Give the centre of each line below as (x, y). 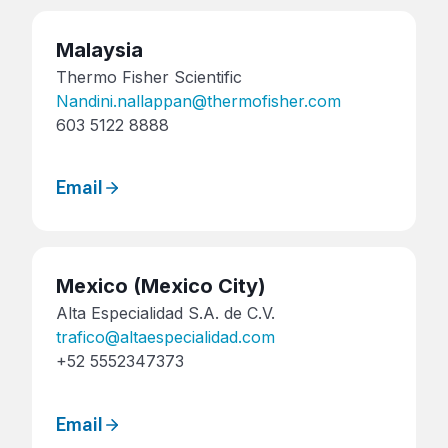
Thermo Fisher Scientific (149, 77)
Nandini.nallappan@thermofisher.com (198, 101)
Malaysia (99, 50)
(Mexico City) (197, 286)
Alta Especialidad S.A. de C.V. (165, 313)
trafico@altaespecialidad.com (165, 337)
